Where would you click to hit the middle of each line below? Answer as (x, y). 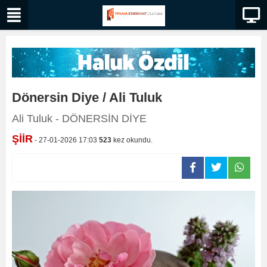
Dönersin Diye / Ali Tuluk (87, 98)
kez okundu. (132, 140)
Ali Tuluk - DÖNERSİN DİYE (79, 119)
